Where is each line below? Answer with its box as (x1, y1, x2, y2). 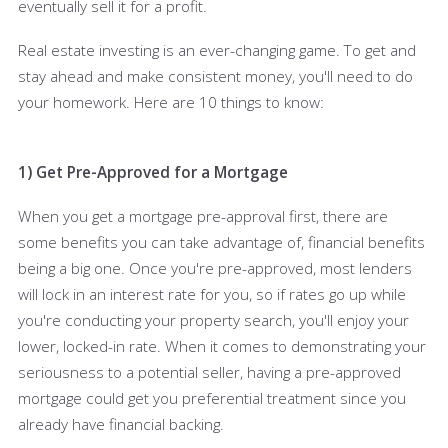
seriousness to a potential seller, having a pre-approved (18, 361, 401, 382)
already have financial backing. (18, 413, 228, 434)
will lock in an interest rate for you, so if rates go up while (18, 283, 406, 304)
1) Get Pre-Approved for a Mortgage (18, 161, 288, 182)
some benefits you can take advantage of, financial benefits (18, 231, 425, 252)
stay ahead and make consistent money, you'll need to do (18, 65, 413, 86)
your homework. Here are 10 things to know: (18, 91, 324, 112)
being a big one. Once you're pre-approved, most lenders (18, 257, 412, 278)
